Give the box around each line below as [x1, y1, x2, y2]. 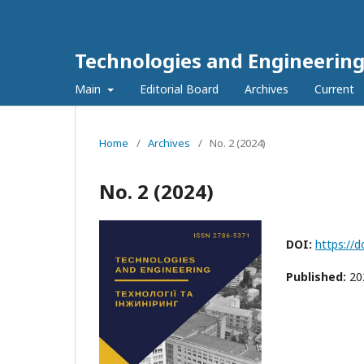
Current [314, 81, 354, 97]
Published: [286, 269, 349, 284]
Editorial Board [139, 81, 219, 97]
